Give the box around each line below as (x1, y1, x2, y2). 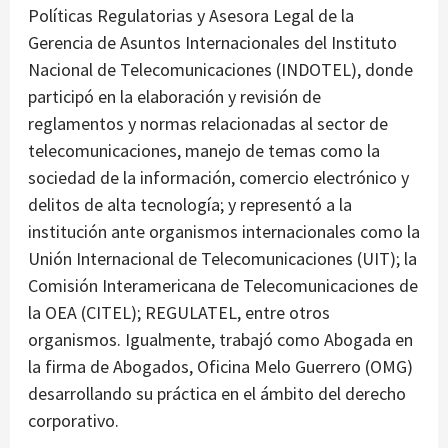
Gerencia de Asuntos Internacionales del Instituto (28, 31, 397, 55)
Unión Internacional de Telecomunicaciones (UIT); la (28, 247, 417, 271)
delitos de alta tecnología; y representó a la (28, 193, 352, 217)
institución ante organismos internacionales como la (28, 220, 420, 244)
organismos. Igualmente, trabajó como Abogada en (28, 328, 413, 352)
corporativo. (28, 409, 123, 433)
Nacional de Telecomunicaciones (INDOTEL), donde (28, 58, 413, 82)
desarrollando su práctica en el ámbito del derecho (28, 382, 406, 406)
